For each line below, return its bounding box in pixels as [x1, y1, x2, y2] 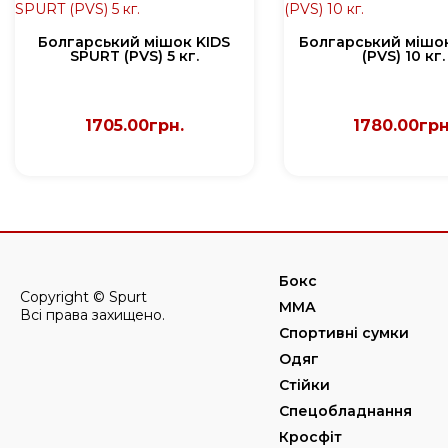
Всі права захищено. [20, 306, 165, 324]
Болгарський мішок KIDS [38, 33, 231, 51]
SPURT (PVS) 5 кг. [69, 47, 199, 65]
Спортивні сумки [278, 324, 409, 342]
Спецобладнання [278, 402, 412, 420]
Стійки [278, 376, 330, 394]
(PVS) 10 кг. [361, 47, 445, 65]
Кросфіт [278, 428, 342, 446]
